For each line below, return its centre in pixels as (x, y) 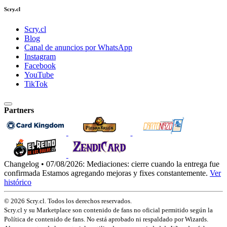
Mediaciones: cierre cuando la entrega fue (153, 164)
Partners (19, 110)
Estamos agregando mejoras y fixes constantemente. (125, 173)
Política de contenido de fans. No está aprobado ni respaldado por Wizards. (106, 219)
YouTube (39, 74)
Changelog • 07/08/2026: (44, 164)
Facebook (40, 65)
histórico (18, 182)
